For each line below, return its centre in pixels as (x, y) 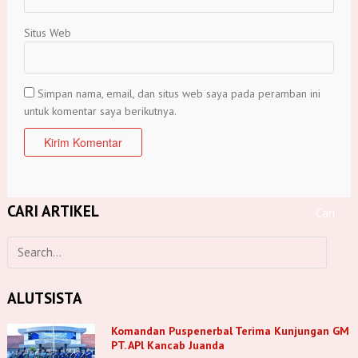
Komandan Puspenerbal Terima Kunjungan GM (230, 330)
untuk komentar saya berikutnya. (100, 111)
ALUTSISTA (44, 297)
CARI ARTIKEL (53, 210)
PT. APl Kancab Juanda (167, 345)
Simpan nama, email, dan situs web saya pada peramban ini (179, 93)
